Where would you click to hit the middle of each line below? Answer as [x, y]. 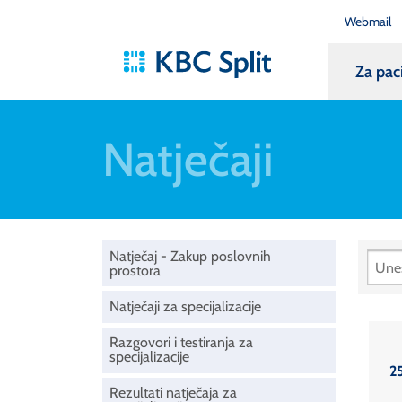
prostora [135, 270]
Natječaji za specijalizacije [185, 306]
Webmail [367, 21]
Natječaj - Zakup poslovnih [190, 256]
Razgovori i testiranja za [181, 343]
